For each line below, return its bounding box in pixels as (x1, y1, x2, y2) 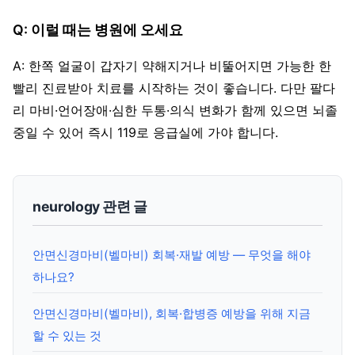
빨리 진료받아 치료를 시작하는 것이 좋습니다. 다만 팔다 (13, 79, 335, 96)
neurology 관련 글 (32, 197, 148, 215)
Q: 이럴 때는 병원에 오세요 (13, 21, 183, 38)
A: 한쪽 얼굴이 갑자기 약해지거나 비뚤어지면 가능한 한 (13, 57, 331, 74)
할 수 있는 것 (32, 327, 101, 343)
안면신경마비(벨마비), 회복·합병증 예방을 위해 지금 (32, 305, 311, 321)
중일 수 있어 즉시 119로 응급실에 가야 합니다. (13, 124, 278, 140)
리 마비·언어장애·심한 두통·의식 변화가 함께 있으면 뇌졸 (13, 101, 338, 118)
